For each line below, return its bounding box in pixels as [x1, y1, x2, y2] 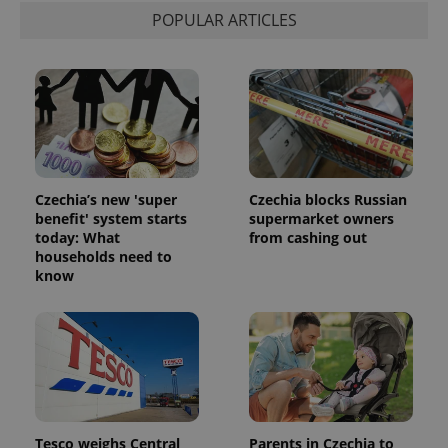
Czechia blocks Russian [249, 190, 407, 210]
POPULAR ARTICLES [151, 9, 297, 32]
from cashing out [249, 228, 367, 248]
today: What [35, 228, 120, 248]
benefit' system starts [35, 209, 187, 229]
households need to [35, 247, 172, 267]
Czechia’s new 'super [35, 190, 177, 210]
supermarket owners [249, 209, 394, 229]
